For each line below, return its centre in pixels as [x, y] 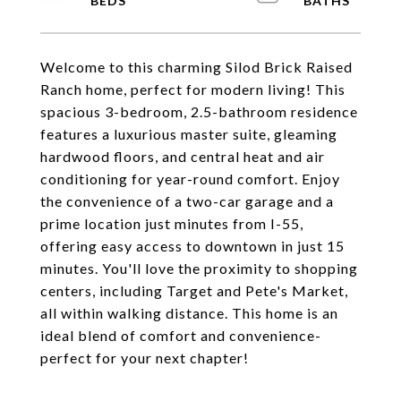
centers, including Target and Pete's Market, [194, 290]
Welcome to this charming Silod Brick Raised [196, 67]
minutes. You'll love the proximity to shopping [199, 268]
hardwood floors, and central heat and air [183, 156]
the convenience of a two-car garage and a [187, 201]
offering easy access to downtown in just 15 [192, 246]
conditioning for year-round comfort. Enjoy [190, 179]
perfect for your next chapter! [145, 358]
